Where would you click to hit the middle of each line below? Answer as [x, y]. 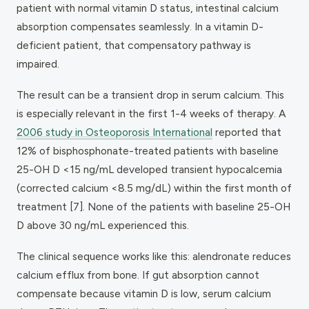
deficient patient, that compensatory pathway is [134, 45]
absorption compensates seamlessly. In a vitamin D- [140, 26]
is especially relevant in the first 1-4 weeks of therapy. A [151, 113]
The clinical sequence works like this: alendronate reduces [154, 256]
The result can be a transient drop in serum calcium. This [150, 94]
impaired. [38, 63]
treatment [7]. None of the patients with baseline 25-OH [153, 206]
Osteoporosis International [149, 132]
